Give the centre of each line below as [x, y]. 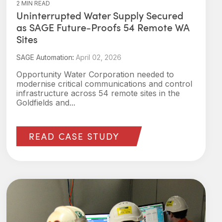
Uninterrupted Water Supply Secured [100, 15]
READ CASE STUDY [74, 136]
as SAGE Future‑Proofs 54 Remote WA [103, 27]
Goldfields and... [46, 103]
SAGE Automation [44, 57]
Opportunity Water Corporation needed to [95, 74]
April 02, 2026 [99, 57]
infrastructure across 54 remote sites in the [98, 93]
